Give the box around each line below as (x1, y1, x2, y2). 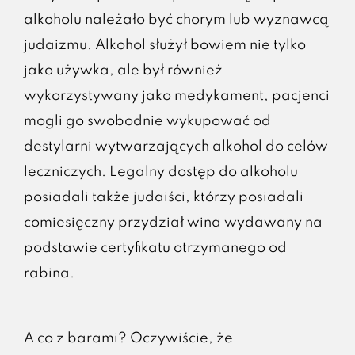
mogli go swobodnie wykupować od (23, 113, 271, 128)
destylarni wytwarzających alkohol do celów (23, 139, 328, 154)
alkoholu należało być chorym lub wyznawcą (23, 12, 329, 27)
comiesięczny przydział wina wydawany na (23, 215, 323, 230)
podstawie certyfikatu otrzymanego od (23, 240, 287, 255)
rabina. (23, 265, 74, 281)
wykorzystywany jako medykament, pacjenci (23, 88, 330, 103)
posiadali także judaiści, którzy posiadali (23, 189, 303, 204)
